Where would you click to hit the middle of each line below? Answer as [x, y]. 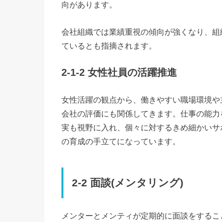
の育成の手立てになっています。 [121, 141]
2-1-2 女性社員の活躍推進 [119, 73]
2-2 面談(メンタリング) [128, 183]
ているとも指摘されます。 [109, 45]
